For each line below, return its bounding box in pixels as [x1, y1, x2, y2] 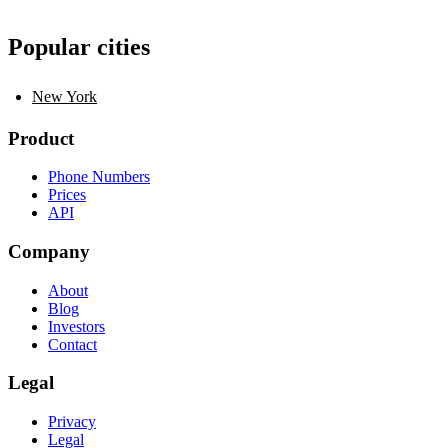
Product [8, 127, 74, 149]
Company [8, 240, 90, 262]
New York [32, 87, 97, 105]
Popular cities [8, 33, 150, 60]
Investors [48, 317, 105, 335]
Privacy [48, 413, 96, 431]
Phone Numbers [48, 168, 150, 186]
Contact [48, 335, 97, 353]
